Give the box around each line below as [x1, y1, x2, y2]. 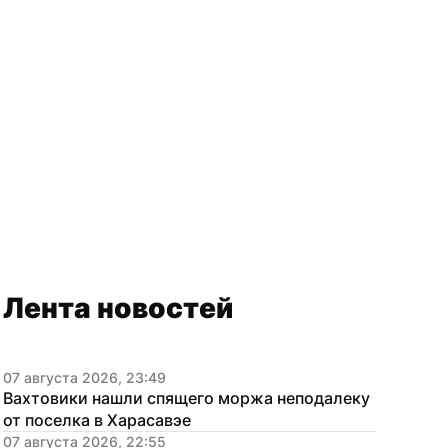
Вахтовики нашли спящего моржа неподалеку [3, 388, 370, 408]
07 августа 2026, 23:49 [3, 369, 166, 386]
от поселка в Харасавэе [3, 410, 191, 430]
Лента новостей [3, 291, 233, 325]
